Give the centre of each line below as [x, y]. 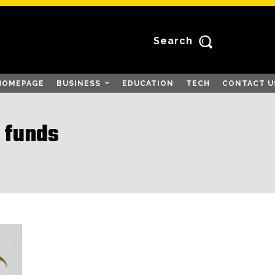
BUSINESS [79, 83]
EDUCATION [148, 83]
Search [173, 41]
